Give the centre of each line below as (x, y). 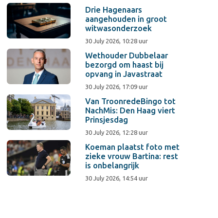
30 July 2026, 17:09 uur (117, 87)
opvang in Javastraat (124, 74)
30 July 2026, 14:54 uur (117, 178)
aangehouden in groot (126, 19)
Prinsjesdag (107, 120)
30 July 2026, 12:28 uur (117, 132)
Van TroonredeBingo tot (131, 101)
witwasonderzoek (119, 28)
